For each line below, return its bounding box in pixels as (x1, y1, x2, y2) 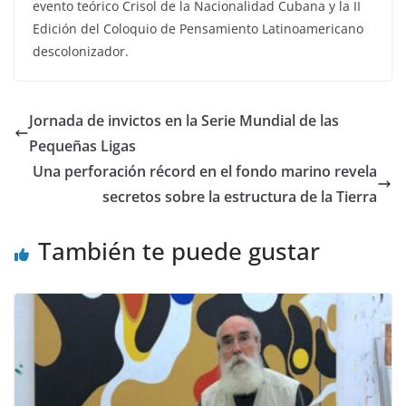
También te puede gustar (38, 234, 320, 267)
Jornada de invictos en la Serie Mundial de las (29, 110, 339, 130)
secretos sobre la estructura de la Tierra (102, 186, 377, 207)
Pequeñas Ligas (29, 135, 136, 156)
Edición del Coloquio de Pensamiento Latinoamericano (33, 19, 363, 37)
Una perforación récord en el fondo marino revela (33, 160, 377, 181)
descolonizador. (33, 42, 132, 60)
